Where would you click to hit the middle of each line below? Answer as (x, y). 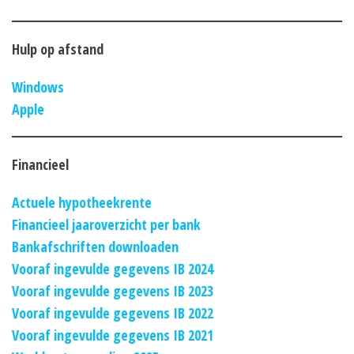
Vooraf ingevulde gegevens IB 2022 (113, 313)
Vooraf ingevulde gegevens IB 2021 (113, 335)
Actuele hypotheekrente (82, 202)
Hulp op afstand (58, 49)
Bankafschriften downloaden (95, 246)
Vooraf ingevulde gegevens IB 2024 (113, 268)
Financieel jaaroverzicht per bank (106, 224)
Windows (38, 87)
